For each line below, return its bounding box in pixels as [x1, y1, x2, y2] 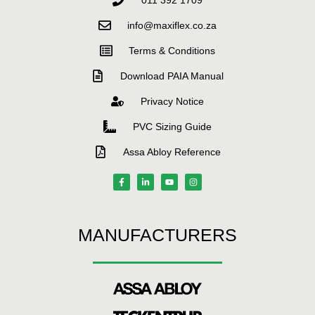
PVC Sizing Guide [132, 120, 212, 132]
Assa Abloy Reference [123, 146, 221, 157]
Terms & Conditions [129, 44, 216, 56]
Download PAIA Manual [120, 70, 224, 82]
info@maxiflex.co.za [127, 19, 217, 31]
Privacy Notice [140, 95, 204, 107]
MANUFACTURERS [78, 224, 237, 245]
